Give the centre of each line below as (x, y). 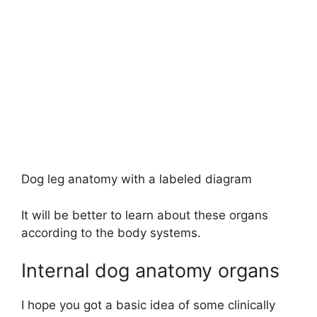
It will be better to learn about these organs (145, 215)
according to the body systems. (111, 232)
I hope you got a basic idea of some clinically (148, 305)
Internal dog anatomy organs (150, 271)
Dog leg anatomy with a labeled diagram (137, 179)
